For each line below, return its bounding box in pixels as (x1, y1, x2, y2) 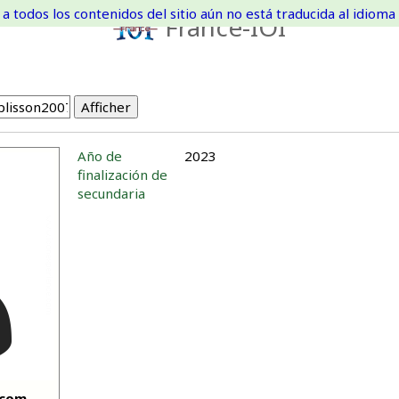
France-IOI (165, 10, 287, 44)
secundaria (77, 184, 145, 202)
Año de (77, 147, 122, 165)
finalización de (77, 166, 167, 183)
